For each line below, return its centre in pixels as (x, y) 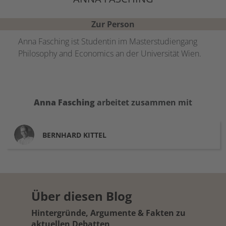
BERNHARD (62, 135)
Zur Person (113, 24)
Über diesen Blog (82, 196)
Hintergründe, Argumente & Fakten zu (108, 213)
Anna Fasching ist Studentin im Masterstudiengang (108, 41)
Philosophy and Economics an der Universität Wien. (110, 53)
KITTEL (95, 135)
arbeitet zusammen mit (144, 102)
